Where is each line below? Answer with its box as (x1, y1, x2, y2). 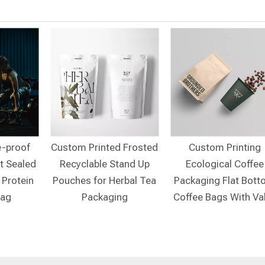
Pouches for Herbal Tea (53, 174, 156, 186)
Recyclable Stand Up (59, 158, 150, 170)
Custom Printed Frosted (51, 141, 158, 153)
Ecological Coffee (185, 158, 264, 170)
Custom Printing (188, 141, 261, 153)
